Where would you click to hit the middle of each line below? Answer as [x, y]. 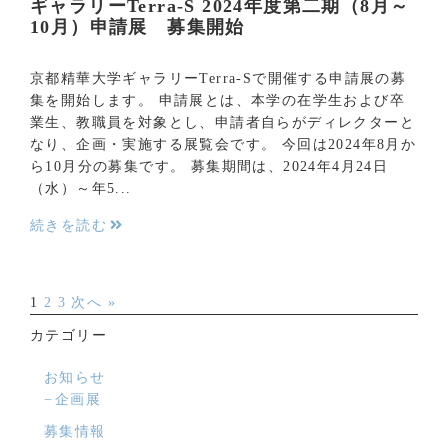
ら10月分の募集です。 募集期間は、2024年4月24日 [209, 166]
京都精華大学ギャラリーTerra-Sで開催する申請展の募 [218, 78]
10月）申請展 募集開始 [137, 26]
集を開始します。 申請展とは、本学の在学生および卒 [217, 100]
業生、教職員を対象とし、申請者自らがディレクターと [222, 122]
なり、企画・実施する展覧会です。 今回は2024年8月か [223, 144]
